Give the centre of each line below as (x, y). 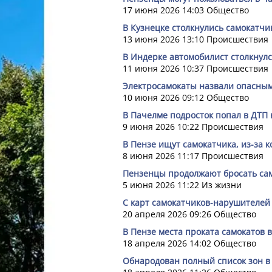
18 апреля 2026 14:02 (167, 243)
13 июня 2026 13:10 (163, 39)
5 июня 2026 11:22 (161, 185)
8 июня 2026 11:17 (161, 156)
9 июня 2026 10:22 (161, 127)
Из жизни (222, 185)
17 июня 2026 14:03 (163, 10)
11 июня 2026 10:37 (163, 68)
